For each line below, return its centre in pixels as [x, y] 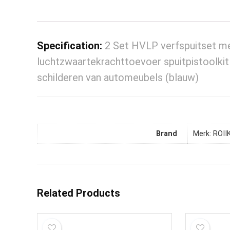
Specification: [71, 46]
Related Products [79, 193]
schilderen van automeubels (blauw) [118, 78]
